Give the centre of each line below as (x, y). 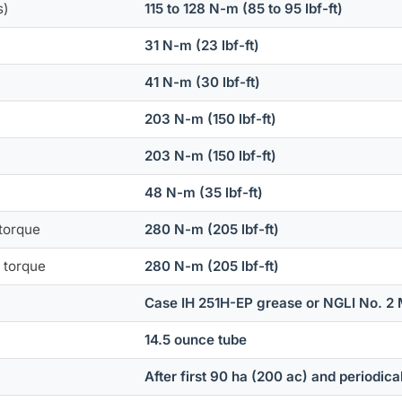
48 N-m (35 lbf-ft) (204, 193)
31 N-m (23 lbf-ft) (202, 46)
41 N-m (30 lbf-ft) (203, 83)
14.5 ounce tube (196, 340)
